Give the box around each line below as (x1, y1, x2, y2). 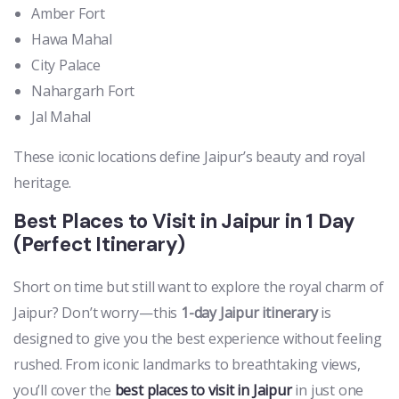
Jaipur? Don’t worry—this (13, 303, 182, 323)
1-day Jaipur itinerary (181, 303, 318, 323)
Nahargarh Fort (31, 81, 135, 102)
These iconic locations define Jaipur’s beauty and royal (13, 147, 365, 167)
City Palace (31, 55, 101, 76)
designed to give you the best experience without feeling (13, 329, 382, 349)
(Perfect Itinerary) (13, 232, 186, 258)
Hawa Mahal (31, 29, 112, 50)
